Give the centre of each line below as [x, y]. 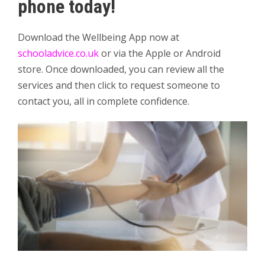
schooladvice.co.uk [58, 53]
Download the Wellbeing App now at [98, 37]
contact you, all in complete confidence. [104, 101]
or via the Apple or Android [160, 53]
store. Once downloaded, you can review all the [121, 69]
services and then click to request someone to [119, 85]
